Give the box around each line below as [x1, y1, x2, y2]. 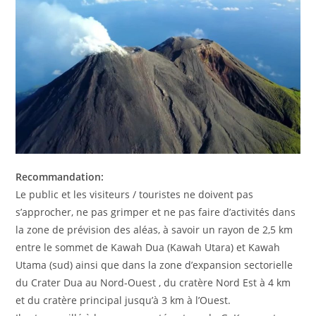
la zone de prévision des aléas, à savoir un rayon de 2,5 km [16, 222, 293, 236]
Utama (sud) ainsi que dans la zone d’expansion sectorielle [16, 257, 293, 272]
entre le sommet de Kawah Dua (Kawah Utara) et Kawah [16, 240, 281, 254]
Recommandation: [16, 169, 104, 183]
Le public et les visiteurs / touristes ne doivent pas [16, 187, 254, 201]
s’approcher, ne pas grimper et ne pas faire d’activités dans [16, 205, 296, 219]
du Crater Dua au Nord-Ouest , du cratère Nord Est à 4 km [16, 275, 291, 289]
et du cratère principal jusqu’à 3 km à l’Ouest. [16, 293, 231, 307]
